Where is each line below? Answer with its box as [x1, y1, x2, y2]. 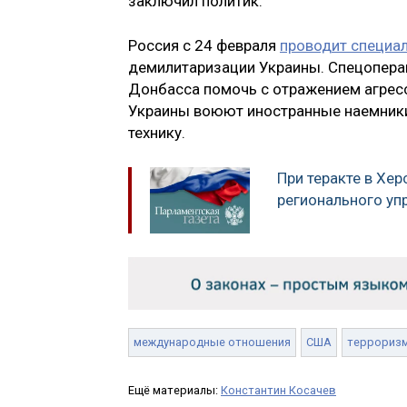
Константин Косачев [221, 382, 336, 397]
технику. [128, 124, 185, 143]
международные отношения [134, 334, 291, 349]
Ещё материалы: [128, 382, 221, 397]
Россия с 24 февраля [128, 36, 280, 55]
